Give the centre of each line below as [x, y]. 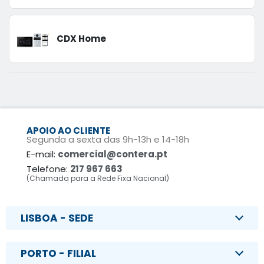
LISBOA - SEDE [57, 218]
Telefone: [48, 169]
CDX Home [81, 38]
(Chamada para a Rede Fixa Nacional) [98, 178]
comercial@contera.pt [113, 154]
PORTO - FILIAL [58, 253]
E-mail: [42, 154]
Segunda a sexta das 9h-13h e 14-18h [108, 139]
